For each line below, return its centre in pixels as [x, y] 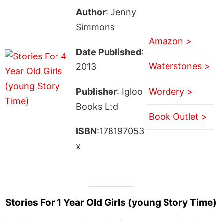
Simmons [95, 27]
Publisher [96, 91]
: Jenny [121, 12]
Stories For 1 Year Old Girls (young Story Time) [111, 202]
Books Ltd [97, 106]
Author [90, 12]
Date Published [108, 52]
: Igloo [130, 91]
